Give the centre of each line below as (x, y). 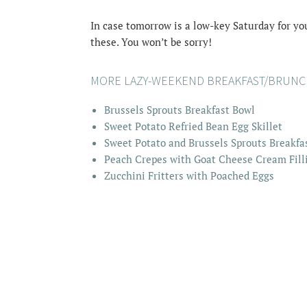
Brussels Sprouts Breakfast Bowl (180, 110)
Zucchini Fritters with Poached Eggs (189, 176)
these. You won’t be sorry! (151, 42)
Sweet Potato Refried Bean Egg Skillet (193, 126)
